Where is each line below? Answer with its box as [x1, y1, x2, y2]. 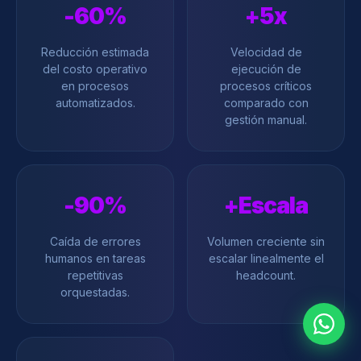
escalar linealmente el [208, 251, 324, 265]
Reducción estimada [41, 45, 149, 59]
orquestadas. [60, 285, 130, 299]
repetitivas [67, 268, 123, 282]
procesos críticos [220, 79, 312, 93]
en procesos [61, 79, 129, 93]
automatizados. [55, 96, 135, 110]
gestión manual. [225, 113, 307, 127]
